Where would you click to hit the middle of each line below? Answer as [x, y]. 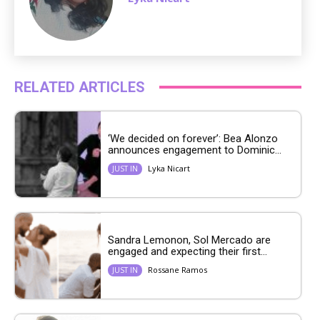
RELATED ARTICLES [80, 87]
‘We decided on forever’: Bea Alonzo [193, 139]
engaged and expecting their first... [187, 252]
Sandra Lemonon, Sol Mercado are [189, 240]
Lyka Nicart [169, 169]
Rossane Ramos [177, 270]
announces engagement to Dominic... [195, 150]
